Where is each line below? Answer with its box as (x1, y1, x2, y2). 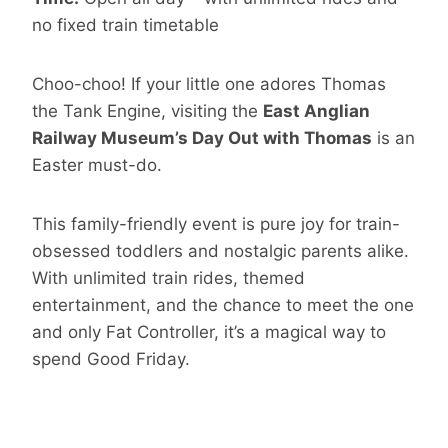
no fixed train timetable (32, 15, 219, 35)
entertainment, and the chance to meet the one (32, 295, 414, 315)
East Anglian (263, 101, 370, 121)
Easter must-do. (32, 155, 162, 175)
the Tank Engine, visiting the (32, 101, 263, 121)
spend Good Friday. (32, 349, 190, 369)
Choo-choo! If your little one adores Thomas (32, 74, 386, 94)
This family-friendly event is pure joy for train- (32, 214, 400, 234)
